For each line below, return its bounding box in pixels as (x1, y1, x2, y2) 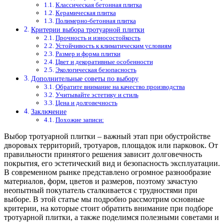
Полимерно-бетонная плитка (55, 17, 136, 25)
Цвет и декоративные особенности (55, 58, 153, 66)
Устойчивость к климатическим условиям (55, 42, 171, 50)
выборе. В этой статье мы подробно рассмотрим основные (4, 195, 204, 204)
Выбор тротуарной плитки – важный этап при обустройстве (4, 132, 210, 141)
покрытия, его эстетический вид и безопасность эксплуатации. (4, 159, 220, 168)
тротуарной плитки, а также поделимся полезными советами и (4, 213, 219, 222)
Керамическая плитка (55, 9, 116, 17)
